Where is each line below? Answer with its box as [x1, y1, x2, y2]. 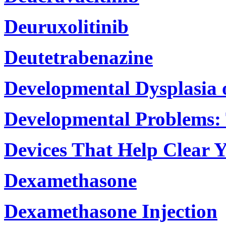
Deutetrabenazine [4, 46, 153, 68]
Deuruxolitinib [4, 15, 129, 37]
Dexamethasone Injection [4, 200, 217, 222]
